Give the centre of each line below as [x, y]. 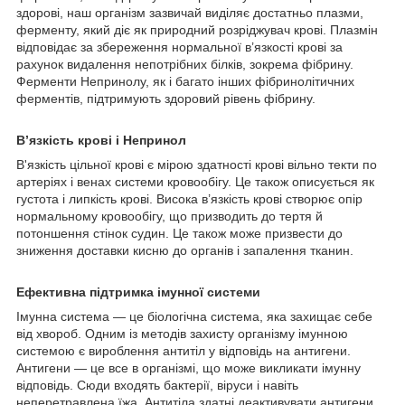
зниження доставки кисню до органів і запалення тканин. [185, 250]
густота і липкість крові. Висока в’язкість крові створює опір [189, 198]
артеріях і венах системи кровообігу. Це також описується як [195, 181]
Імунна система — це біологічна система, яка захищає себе [194, 316]
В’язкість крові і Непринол [101, 140]
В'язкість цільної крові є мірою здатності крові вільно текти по [197, 164]
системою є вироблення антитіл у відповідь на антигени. [184, 350]
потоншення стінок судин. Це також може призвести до [179, 233]
